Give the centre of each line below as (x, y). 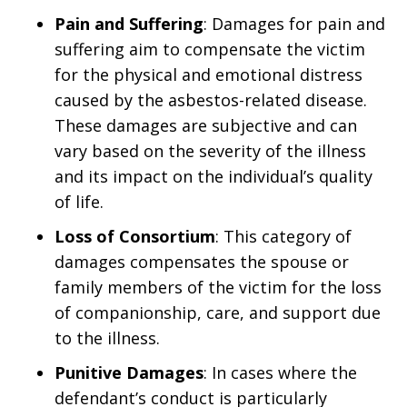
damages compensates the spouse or (202, 262)
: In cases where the (280, 372)
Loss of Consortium (135, 236)
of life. (79, 202)
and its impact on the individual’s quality (213, 176)
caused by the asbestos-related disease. (211, 100)
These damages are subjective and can (206, 125)
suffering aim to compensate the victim (210, 49)
